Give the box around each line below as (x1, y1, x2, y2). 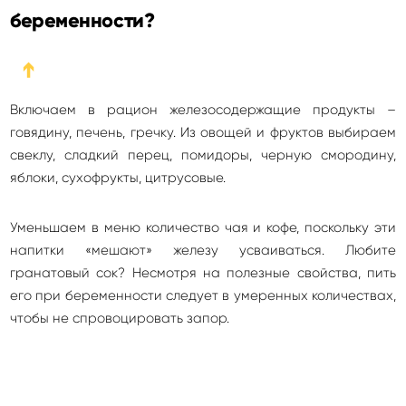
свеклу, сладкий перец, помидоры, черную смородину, (10, 147, 396, 163)
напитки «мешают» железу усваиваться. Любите (10, 242, 396, 258)
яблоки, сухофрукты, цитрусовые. (10, 169, 226, 186)
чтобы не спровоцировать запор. (10, 310, 229, 326)
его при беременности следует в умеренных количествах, (10, 287, 396, 304)
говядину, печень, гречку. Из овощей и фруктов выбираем (10, 124, 396, 140)
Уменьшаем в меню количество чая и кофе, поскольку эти (10, 219, 396, 236)
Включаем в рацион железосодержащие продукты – (10, 101, 396, 118)
